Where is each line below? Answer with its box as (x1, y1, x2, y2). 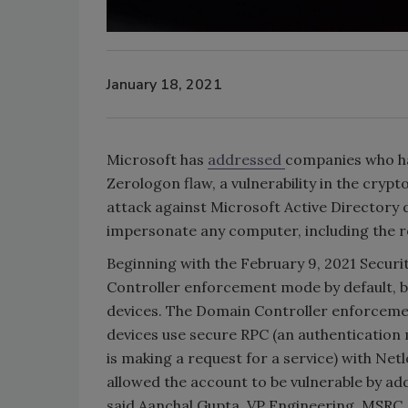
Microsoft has (107, 150, 208, 169)
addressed (208, 150, 285, 169)
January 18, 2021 (107, 74, 222, 95)
